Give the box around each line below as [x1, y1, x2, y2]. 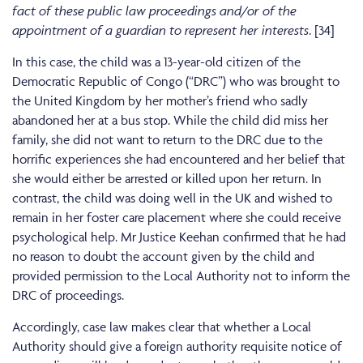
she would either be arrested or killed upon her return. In [12, 170, 322, 187]
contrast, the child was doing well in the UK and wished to [12, 190, 332, 207]
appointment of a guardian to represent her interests [12, 22, 309, 39]
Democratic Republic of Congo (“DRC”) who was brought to [12, 73, 340, 90]
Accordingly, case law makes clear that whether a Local [12, 318, 311, 335]
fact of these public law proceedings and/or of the [12, 2, 297, 19]
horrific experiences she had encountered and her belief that [12, 151, 345, 168]
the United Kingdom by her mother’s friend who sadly [12, 92, 308, 109]
